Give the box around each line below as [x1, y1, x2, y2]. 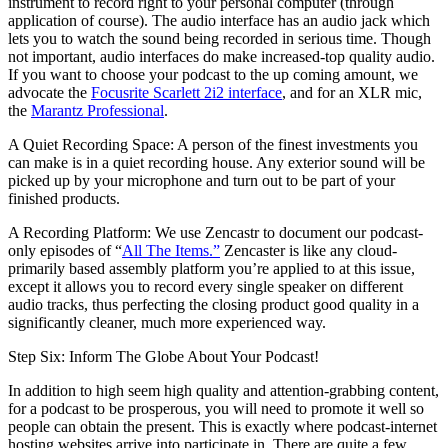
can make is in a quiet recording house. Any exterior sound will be [8, 153, 425, 171]
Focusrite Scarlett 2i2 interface [91, 83, 282, 101]
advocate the [8, 83, 91, 101]
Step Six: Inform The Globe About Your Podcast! [8, 347, 319, 365]
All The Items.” [122, 241, 220, 259]
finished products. [8, 189, 120, 207]
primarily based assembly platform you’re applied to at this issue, [8, 259, 415, 277]
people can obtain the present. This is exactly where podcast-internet [8, 417, 437, 435]
